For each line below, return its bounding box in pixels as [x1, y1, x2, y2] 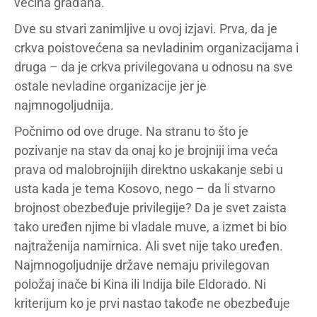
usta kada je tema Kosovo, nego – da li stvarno [14, 180, 275, 196]
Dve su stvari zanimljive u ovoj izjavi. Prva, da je [14, 21, 277, 36]
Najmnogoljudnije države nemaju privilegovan [14, 257, 270, 272]
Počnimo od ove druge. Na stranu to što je [14, 123, 248, 139]
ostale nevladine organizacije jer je [14, 78, 207, 93]
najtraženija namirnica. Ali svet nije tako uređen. [14, 238, 283, 253]
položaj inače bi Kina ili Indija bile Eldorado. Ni [14, 276, 266, 292]
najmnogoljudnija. [14, 97, 114, 113]
